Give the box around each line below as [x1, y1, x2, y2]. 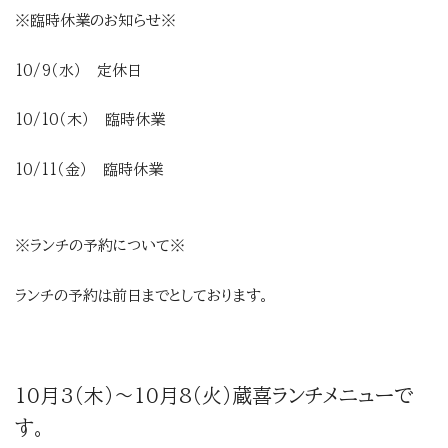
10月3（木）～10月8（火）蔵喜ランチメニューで [15, 384, 413, 405]
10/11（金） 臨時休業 [15, 161, 163, 177]
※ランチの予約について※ [15, 238, 185, 254]
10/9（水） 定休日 [15, 62, 142, 78]
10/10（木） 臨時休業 [15, 112, 165, 128]
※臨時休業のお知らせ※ [15, 13, 176, 29]
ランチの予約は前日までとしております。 [15, 287, 269, 303]
